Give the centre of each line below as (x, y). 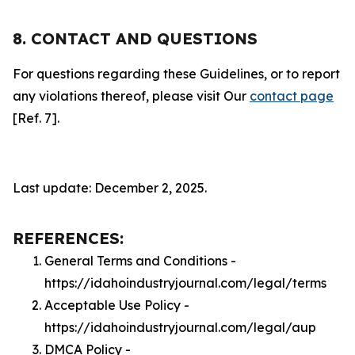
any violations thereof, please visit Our (131, 96)
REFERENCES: (68, 238)
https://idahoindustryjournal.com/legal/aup (180, 327)
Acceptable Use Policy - (117, 305)
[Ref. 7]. (36, 118)
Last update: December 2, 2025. (110, 188)
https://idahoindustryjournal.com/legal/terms (185, 283)
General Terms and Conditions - (140, 261)
